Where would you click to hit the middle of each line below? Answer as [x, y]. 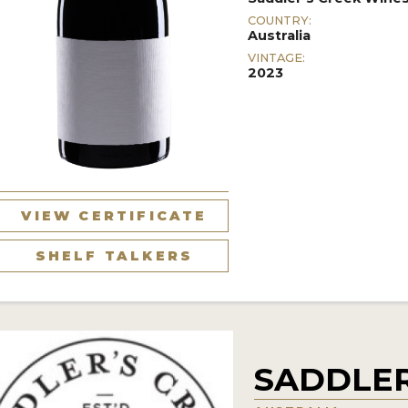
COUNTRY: [280, 20]
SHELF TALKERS [114, 255]
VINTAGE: [277, 57]
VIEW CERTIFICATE [114, 215]
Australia [280, 35]
